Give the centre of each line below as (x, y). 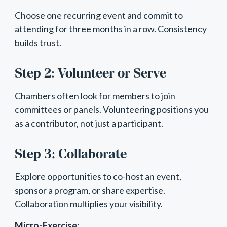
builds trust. (38, 42)
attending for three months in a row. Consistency (110, 29)
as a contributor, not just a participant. (89, 123)
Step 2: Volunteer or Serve (90, 73)
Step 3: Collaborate (70, 154)
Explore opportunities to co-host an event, (98, 176)
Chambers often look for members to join (95, 96)
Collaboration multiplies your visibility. (88, 203)
